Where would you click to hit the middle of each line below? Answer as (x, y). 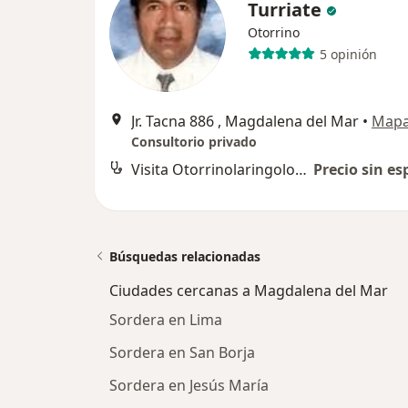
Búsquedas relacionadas (185, 256)
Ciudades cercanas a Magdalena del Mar (249, 291)
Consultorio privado (194, 142)
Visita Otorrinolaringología (301, 169)
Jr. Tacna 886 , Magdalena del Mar (245, 121)
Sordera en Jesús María (189, 385)
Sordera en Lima (166, 320)
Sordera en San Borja (182, 352)
